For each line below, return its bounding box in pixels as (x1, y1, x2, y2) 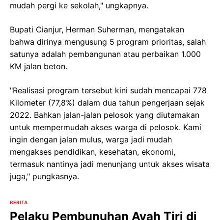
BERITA (10, 199, 27, 205)
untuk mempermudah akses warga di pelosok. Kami (10, 122, 201, 132)
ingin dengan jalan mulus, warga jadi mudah (10, 135, 172, 144)
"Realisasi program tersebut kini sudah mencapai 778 (10, 85, 207, 95)
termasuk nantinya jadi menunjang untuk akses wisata (10, 159, 210, 169)
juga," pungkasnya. (10, 171, 79, 181)
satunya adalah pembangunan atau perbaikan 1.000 (10, 49, 201, 59)
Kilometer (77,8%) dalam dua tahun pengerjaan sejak (10, 98, 205, 108)
